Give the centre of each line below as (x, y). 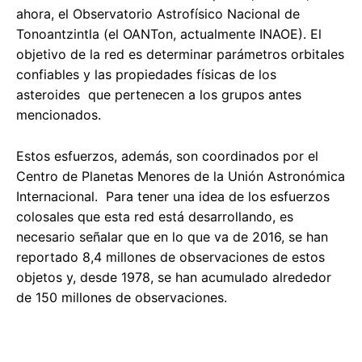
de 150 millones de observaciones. (122, 297)
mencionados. (59, 114)
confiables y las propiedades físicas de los (146, 74)
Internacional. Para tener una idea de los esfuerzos (173, 196)
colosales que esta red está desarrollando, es (155, 216)
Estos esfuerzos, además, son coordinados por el (167, 156)
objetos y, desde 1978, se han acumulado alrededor (174, 277)
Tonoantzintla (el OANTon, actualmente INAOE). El (169, 34)
